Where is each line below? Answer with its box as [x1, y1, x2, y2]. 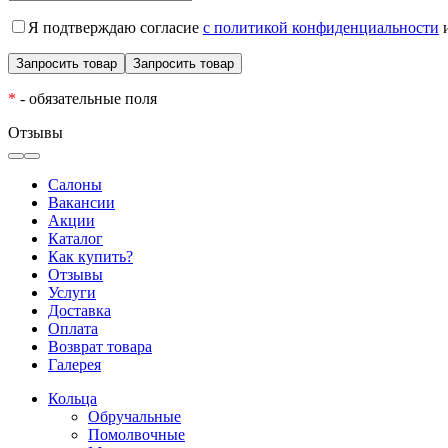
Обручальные [88, 407, 181, 425]
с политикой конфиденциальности [203, 18, 439, 36]
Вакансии [48, 193, 115, 211]
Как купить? [48, 247, 133, 265]
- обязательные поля [16, 89, 157, 107]
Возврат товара [48, 337, 152, 355]
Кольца [48, 389, 97, 407]
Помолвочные [88, 425, 185, 443]
